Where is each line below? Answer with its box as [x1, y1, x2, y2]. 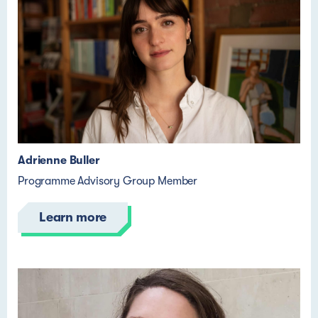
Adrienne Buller [18, 154, 100, 167]
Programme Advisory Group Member [18, 175, 198, 187]
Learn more [39, 210, 107, 224]
